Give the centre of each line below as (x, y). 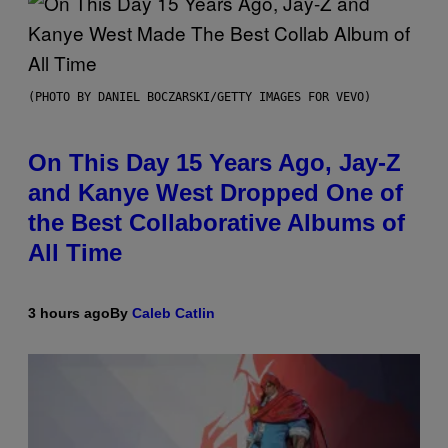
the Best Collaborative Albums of (216, 222)
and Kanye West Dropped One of (215, 192)
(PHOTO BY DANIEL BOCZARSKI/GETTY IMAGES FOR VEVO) (199, 96)
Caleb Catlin (173, 312)
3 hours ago (69, 312)
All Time (75, 252)
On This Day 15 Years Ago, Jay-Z (214, 162)
